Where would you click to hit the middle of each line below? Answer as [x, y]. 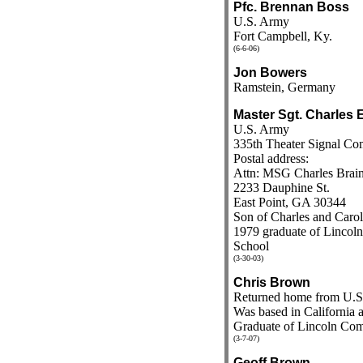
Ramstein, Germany [284, 87]
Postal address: [271, 158]
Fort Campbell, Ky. [282, 36]
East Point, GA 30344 [289, 202]
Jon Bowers [270, 73]
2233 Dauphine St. [281, 188]
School [251, 246]
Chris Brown [271, 282]
